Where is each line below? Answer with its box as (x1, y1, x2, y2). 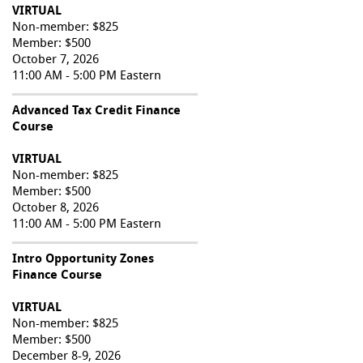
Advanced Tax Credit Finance (12, 105, 181, 117)
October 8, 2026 (12, 202, 99, 215)
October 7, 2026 (12, 53, 99, 66)
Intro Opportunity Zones (12, 253, 154, 266)
